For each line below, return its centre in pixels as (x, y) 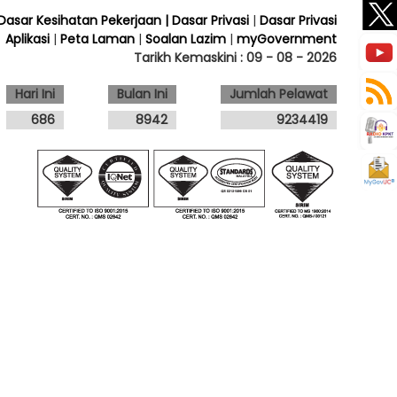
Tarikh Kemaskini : (191, 58)
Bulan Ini (143, 94)
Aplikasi (28, 39)
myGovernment (287, 39)
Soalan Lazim (186, 39)
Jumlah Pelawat (279, 94)
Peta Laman (98, 39)
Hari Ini (35, 94)
